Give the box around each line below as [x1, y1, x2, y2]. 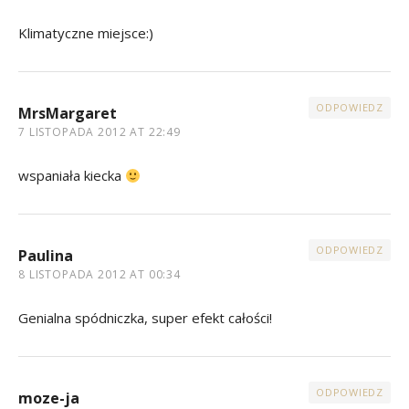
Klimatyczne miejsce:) [18, 24, 153, 43]
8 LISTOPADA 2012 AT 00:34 [18, 267, 181, 283]
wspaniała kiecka [18, 166, 125, 185]
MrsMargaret [18, 103, 117, 124]
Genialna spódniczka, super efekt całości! [18, 309, 272, 328]
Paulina [18, 246, 73, 267]
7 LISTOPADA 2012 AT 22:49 [18, 124, 181, 141]
